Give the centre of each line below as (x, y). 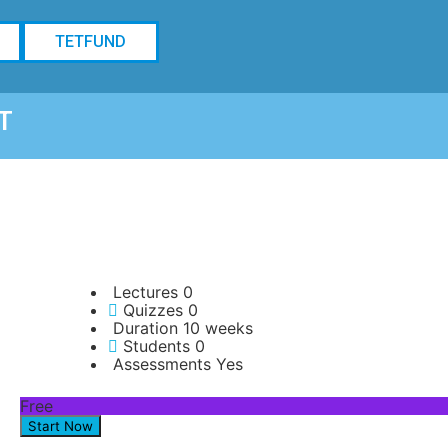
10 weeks (218, 328)
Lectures (145, 292)
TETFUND (91, 41)
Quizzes (153, 310)
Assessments (162, 364)
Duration (145, 328)
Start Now (60, 426)
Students (156, 346)
